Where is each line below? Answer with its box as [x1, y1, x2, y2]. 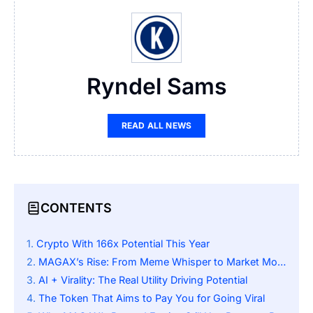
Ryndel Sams [86, 72, 227, 100]
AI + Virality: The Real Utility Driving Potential [38, 273, 247, 286]
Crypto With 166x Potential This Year [36, 237, 210, 249]
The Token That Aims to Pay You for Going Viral [38, 291, 265, 304]
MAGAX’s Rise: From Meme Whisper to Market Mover [38, 255, 277, 268]
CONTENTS [41, 201, 112, 216]
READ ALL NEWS [121, 119, 192, 131]
